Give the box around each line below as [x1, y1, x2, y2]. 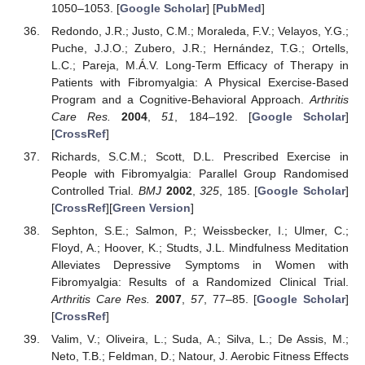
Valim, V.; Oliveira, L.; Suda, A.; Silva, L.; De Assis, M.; [51, 332, 349, 346]
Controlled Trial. [51, 184, 139, 198]
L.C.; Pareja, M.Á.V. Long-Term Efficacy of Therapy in [51, 59, 349, 73]
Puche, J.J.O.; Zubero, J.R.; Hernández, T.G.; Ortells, [51, 42, 349, 55]
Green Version [112, 201, 191, 215]
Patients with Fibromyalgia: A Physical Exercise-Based [51, 76, 349, 90]
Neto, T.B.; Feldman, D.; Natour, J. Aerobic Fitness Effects [51, 350, 349, 363]
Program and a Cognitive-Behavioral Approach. [51, 93, 310, 107]
